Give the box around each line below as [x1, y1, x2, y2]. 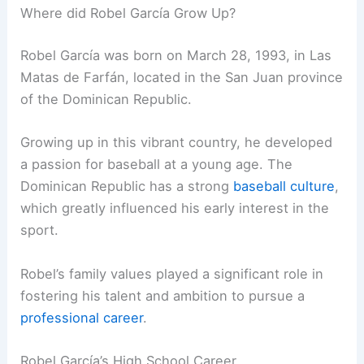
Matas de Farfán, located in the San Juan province [20, 69, 344, 86]
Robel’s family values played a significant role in [20, 265, 324, 282]
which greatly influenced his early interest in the [20, 200, 330, 217]
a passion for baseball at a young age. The [20, 156, 293, 173]
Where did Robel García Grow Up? [20, 5, 236, 22]
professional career [20, 309, 144, 326]
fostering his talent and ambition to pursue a [20, 287, 305, 304]
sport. [20, 222, 59, 239]
